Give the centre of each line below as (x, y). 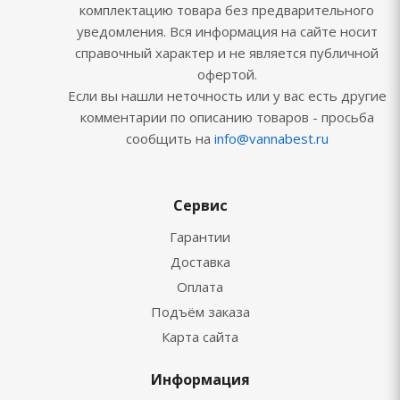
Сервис (200, 205)
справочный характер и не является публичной (227, 53)
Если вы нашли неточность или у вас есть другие (227, 96)
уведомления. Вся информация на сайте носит (227, 31)
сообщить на (170, 138)
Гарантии (200, 237)
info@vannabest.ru (271, 138)
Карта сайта (200, 337)
